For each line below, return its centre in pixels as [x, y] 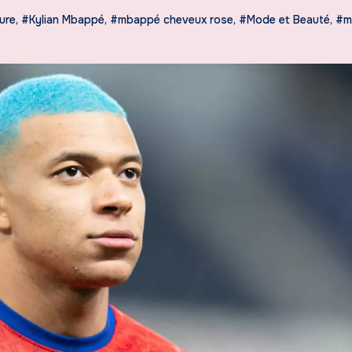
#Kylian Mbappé [63, 19]
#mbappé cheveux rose [172, 19]
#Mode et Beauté [284, 19]
